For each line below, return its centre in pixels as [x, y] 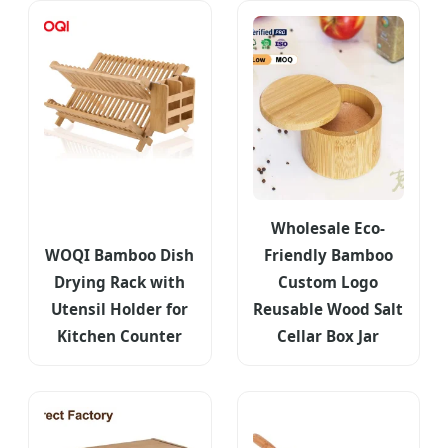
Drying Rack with [120, 281]
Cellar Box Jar [328, 335]
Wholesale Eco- [328, 227]
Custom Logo [328, 281]
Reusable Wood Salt [328, 308]
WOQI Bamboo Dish [120, 254]
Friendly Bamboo [328, 254]
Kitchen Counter [120, 335]
